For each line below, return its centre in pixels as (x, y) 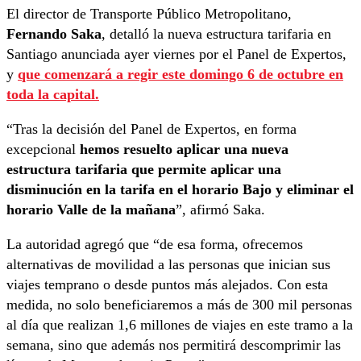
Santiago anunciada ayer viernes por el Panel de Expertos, (176, 54)
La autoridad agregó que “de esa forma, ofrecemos (155, 245)
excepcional (43, 149)
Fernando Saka (54, 34)
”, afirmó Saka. (220, 210)
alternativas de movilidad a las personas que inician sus (168, 265)
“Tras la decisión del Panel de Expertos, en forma (151, 129)
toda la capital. (53, 95)
